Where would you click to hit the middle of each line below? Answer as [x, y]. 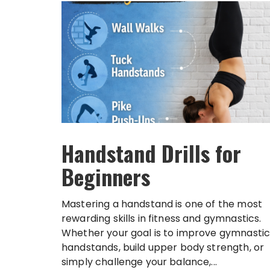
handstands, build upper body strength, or [163, 248]
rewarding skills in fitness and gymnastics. [162, 219]
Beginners [106, 177]
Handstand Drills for [151, 153]
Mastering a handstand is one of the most [162, 204]
